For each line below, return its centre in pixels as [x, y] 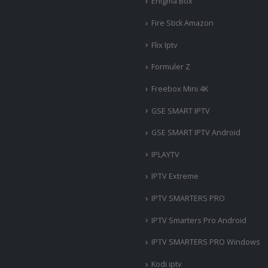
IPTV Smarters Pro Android [199, 220]
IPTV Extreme [175, 176]
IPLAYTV [165, 154]
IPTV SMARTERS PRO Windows [206, 242]
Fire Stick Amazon [182, 23]
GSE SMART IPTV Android [196, 133]
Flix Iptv [164, 45]
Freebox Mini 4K [180, 89]
